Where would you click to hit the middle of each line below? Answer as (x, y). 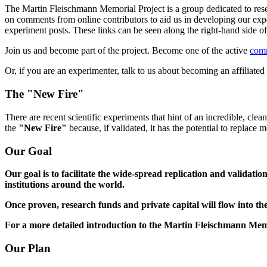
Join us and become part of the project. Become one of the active (127, 51)
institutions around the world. (65, 185)
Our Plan (28, 249)
